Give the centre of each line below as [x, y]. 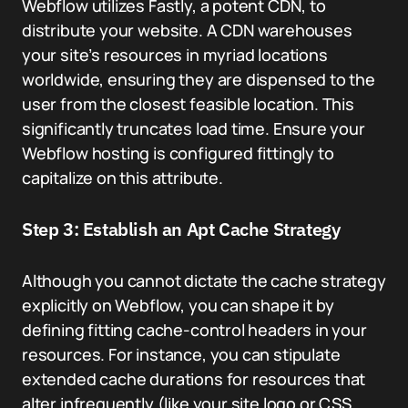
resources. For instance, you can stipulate [181, 354]
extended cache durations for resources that [194, 379]
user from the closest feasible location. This [188, 104]
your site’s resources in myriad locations [175, 55]
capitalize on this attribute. [122, 178]
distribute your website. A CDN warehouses [187, 30]
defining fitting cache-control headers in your [194, 330]
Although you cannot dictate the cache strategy [204, 280]
